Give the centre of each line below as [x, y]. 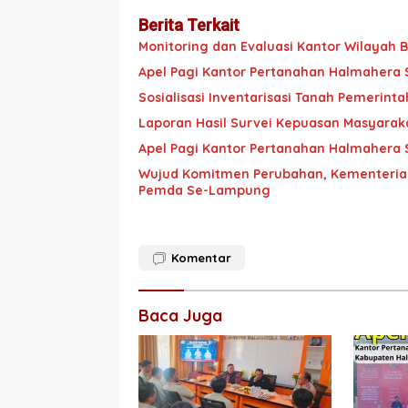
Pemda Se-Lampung [204, 191]
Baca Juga [180, 316]
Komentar [201, 258]
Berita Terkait [189, 25]
